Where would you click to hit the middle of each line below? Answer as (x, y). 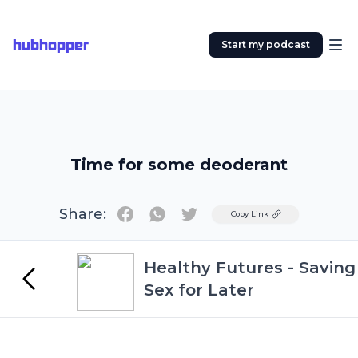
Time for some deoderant (179, 165)
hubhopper (51, 45)
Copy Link (250, 214)
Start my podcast (266, 44)
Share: (83, 214)
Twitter (212, 213)
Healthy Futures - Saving (250, 268)
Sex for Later (199, 290)
